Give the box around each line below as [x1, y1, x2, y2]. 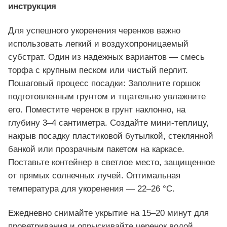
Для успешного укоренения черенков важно [8, 26, 180, 36]
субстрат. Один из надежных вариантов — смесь [8, 52, 205, 62]
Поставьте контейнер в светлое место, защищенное [8, 158, 215, 168]
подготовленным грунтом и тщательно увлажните [8, 92, 206, 102]
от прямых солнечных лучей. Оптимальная [8, 171, 180, 181]
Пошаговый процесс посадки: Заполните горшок [8, 79, 200, 89]
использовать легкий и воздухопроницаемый [8, 39, 188, 49]
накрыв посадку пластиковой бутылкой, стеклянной [8, 131, 213, 141]
